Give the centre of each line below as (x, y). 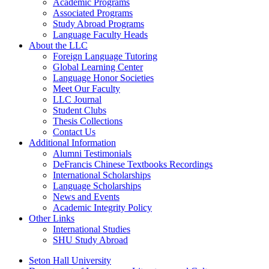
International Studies (92, 229)
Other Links (52, 218)
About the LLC (58, 45)
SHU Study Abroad (90, 240)
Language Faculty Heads (100, 35)
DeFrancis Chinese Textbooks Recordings (133, 164)
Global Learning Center (98, 67)
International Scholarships (102, 175)
